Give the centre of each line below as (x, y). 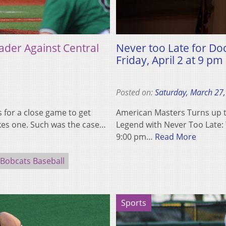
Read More (176, 136)
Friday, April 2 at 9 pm (169, 60)
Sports (134, 203)
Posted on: (135, 92)
